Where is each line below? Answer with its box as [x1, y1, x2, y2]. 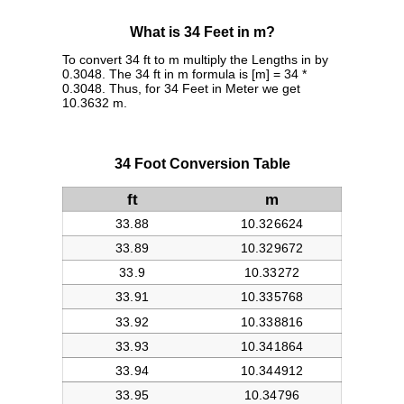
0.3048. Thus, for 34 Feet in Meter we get [62, 81, 300, 96]
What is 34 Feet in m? [129, 24, 275, 41]
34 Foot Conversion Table [114, 156, 290, 172]
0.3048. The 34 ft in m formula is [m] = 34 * [62, 67, 307, 82]
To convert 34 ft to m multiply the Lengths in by [62, 52, 328, 68]
